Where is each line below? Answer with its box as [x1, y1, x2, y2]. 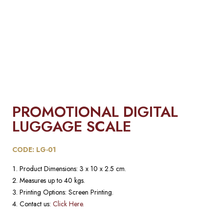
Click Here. [53, 199, 84, 209]
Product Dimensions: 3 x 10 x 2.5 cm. [20, 164, 126, 174]
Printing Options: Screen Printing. [20, 187, 113, 197]
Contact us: [20, 199, 53, 209]
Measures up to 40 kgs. [20, 175, 85, 185]
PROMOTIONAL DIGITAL [12, 101, 178, 122]
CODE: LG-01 [12, 145, 56, 154]
